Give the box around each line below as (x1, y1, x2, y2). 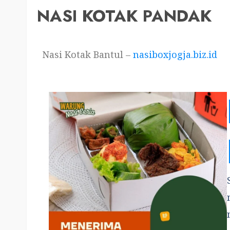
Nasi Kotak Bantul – (42, 48, 133, 61)
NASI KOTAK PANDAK (37, 4, 212, 28)
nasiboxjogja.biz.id (133, 48, 217, 61)
